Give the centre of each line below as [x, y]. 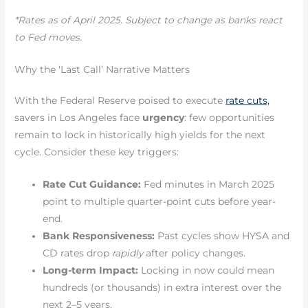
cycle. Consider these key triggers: [97, 152]
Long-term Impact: [91, 270]
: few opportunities [230, 117]
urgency [164, 117]
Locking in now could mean [207, 270]
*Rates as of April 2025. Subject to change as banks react [149, 20]
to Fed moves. [48, 37]
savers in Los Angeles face [79, 117]
